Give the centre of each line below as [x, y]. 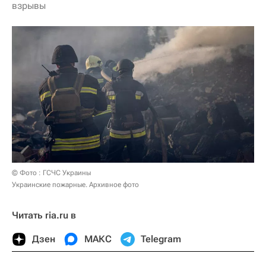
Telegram [161, 239]
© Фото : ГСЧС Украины [51, 172]
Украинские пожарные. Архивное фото [75, 184]
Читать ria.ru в [44, 215]
